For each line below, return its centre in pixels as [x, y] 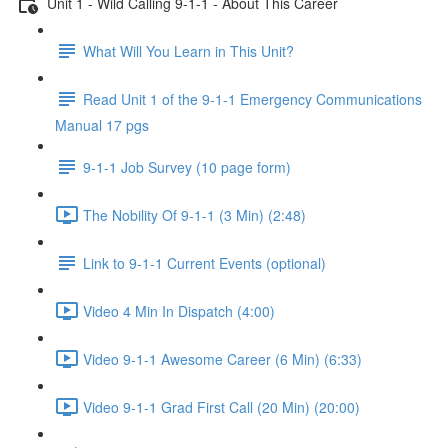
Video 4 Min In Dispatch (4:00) [179, 310]
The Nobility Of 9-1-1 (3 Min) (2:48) [194, 214]
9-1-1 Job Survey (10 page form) [187, 166]
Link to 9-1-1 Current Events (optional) [204, 262]
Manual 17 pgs [102, 125]
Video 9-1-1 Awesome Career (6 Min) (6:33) [222, 358]
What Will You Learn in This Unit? [188, 50]
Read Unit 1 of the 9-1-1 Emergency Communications [252, 98]
